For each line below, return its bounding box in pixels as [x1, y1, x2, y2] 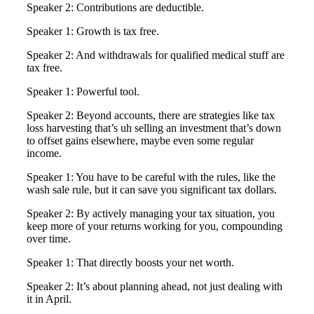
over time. [27, 233, 71, 245]
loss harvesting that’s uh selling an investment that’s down [27, 122, 281, 135]
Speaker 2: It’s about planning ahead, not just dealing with [27, 280, 282, 293]
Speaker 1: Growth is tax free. [27, 25, 159, 38]
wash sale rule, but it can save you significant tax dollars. [27, 184, 277, 196]
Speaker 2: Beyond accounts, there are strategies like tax [27, 109, 275, 122]
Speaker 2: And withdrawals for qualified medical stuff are [27, 49, 285, 62]
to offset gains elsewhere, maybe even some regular [27, 135, 254, 147]
